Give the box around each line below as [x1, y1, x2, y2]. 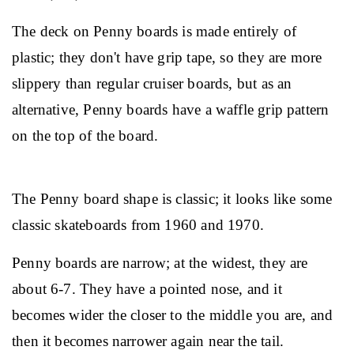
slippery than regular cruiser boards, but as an [12, 75, 296, 92]
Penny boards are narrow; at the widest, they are [12, 254, 312, 271]
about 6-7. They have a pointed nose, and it [12, 281, 286, 297]
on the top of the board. [12, 127, 159, 144]
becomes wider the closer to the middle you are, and [12, 307, 337, 323]
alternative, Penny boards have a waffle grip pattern [12, 101, 333, 118]
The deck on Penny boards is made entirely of [12, 23, 301, 40]
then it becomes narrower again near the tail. [12, 333, 284, 349]
